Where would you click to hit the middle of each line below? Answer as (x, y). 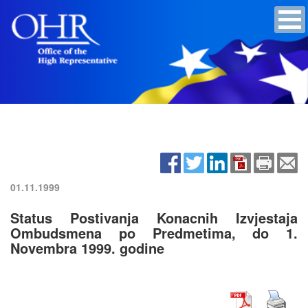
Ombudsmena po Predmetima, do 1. (154, 232)
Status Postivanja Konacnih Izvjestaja (154, 217)
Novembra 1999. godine (87, 247)
